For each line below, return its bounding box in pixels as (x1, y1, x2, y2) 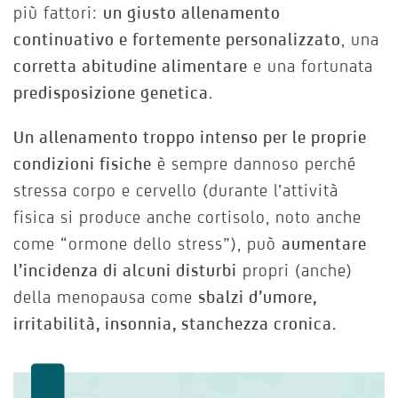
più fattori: (13, 3, 103, 23)
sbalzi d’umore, (198, 287, 317, 307)
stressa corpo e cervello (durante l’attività (13, 180, 338, 201)
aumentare (282, 234, 367, 254)
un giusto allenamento (103, 3, 281, 23)
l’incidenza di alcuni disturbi (13, 260, 237, 281)
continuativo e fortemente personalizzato (13, 29, 341, 50)
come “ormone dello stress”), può (13, 234, 282, 254)
